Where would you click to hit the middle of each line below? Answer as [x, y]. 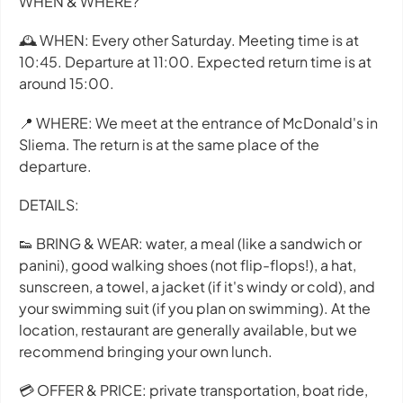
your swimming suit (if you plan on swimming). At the [195, 308]
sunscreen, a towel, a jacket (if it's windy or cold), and [197, 286]
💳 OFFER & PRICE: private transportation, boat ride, [193, 390]
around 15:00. [67, 84]
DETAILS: [49, 204]
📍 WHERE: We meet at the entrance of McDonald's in [198, 122]
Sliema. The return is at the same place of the [169, 144]
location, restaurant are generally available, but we [188, 329]
